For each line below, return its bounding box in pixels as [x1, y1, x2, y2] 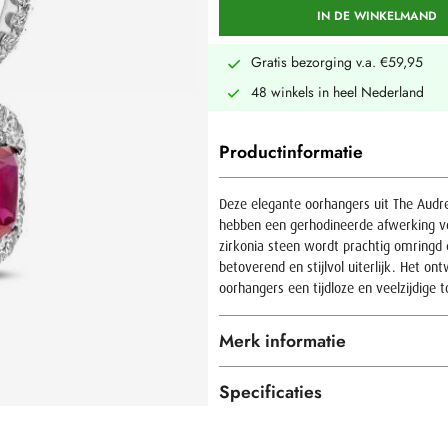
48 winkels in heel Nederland [250, 81, 424, 102]
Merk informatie [218, 327, 346, 354]
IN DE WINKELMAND [316, 7, 437, 25]
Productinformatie [218, 138, 363, 165]
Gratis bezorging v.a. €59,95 [250, 52, 423, 72]
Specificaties [218, 379, 322, 406]
